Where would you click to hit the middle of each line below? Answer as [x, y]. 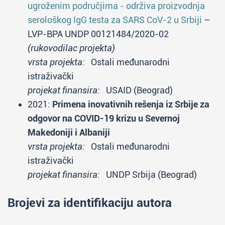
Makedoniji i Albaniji [69, 132]
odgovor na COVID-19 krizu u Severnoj [104, 118]
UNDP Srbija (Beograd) [148, 175]
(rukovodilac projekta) [71, 48]
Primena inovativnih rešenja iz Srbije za [131, 104]
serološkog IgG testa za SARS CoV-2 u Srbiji [115, 20]
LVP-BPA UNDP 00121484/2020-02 [100, 34]
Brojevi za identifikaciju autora [90, 203]
